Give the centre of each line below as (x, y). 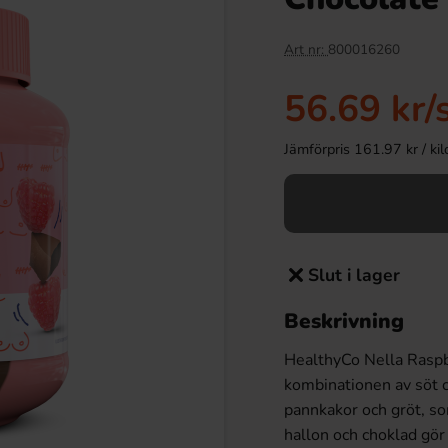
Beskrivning (344, 321)
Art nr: (306, 49)
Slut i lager (354, 275)
